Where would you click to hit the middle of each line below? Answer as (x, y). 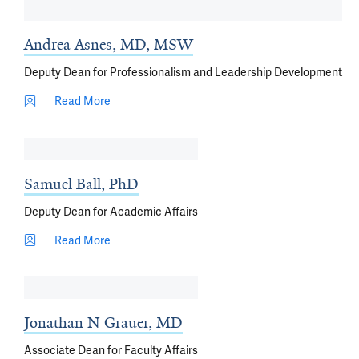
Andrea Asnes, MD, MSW (109, 45)
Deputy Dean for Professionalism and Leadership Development (183, 72)
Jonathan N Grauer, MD (103, 323)
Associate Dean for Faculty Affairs (111, 350)
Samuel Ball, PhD (81, 184)
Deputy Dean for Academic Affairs (111, 211)
